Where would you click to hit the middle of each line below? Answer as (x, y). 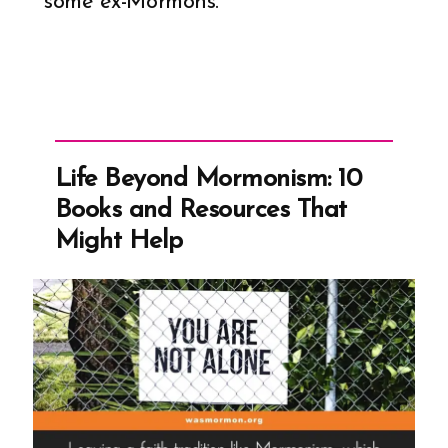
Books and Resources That (201, 211)
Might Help (119, 242)
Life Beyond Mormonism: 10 (208, 180)
